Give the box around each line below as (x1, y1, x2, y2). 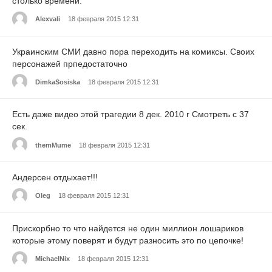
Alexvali (35, 15, 60, 22)
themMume (35, 141, 71, 149)
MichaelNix (35, 255, 70, 263)
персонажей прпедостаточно (12, 58, 127, 69)
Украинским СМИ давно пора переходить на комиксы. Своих (12, 46, 254, 56)
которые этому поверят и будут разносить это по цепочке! (12, 235, 243, 245)
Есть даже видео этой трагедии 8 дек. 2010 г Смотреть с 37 (12, 109, 249, 120)
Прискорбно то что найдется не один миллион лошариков (12, 223, 243, 233)
